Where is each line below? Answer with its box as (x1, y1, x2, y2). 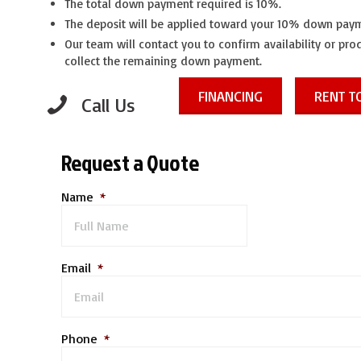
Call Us (81, 92, 135, 117)
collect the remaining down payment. (64, 52, 262, 68)
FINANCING (197, 86, 263, 105)
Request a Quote (61, 146, 199, 178)
